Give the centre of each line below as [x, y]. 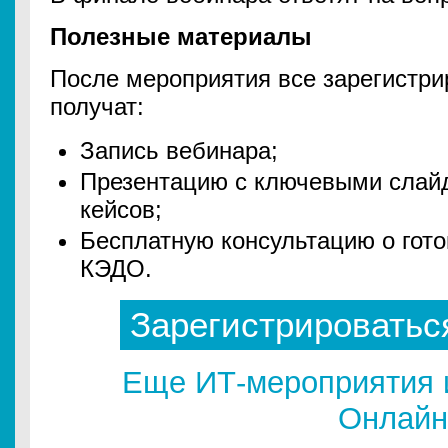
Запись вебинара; [179, 150]
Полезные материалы [181, 36]
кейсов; [121, 209]
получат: [97, 106]
